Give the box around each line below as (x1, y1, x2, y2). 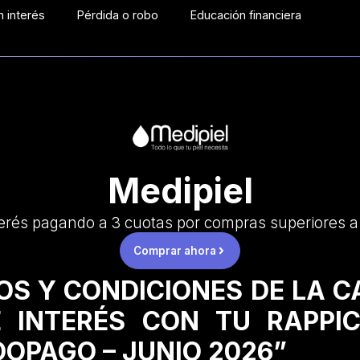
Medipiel (107, 170, 253, 212)
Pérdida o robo (77, 8, 159, 22)
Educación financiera (190, 8, 302, 22)
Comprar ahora (133, 244, 216, 258)
